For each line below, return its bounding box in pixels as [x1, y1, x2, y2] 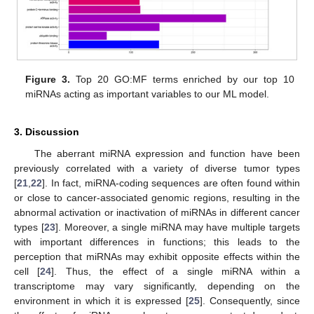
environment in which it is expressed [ [14, 295, 189, 307]
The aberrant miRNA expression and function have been [34, 148, 300, 160]
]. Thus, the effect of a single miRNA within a [51, 266, 301, 278]
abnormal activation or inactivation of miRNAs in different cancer [14, 207, 300, 219]
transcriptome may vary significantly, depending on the [14, 280, 300, 292]
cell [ [14, 266, 41, 278]
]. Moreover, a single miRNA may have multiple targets [55, 221, 301, 233]
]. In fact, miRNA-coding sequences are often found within [42, 177, 300, 189]
